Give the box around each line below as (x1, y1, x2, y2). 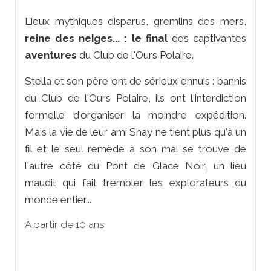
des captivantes (167, 31, 247, 44)
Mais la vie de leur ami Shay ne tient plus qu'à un (25, 125, 246, 138)
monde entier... (25, 193, 91, 206)
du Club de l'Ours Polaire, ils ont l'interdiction (25, 91, 246, 104)
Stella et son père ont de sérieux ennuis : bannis (25, 74, 246, 87)
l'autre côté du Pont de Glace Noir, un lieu (25, 159, 246, 172)
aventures (25, 48, 77, 61)
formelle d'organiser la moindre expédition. (25, 108, 246, 121)
